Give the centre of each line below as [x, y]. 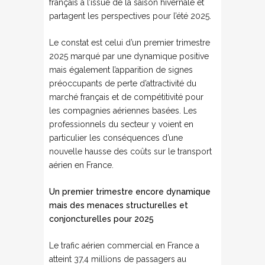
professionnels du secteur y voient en [121, 124]
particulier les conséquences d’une [116, 138]
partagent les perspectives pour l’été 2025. [130, 16]
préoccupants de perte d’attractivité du [123, 83]
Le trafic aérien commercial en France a [124, 245]
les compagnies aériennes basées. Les [123, 111]
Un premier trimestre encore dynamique [130, 192]
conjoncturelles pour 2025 [101, 219]
